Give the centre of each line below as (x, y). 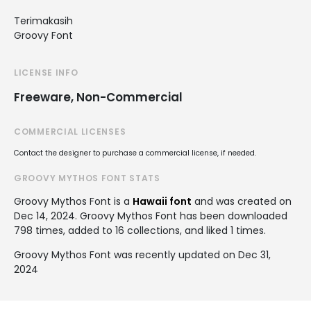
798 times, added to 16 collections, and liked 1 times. (140, 230)
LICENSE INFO (46, 72)
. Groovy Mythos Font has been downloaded (181, 216)
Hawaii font (162, 201)
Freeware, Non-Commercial (98, 97)
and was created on (242, 201)
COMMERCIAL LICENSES (70, 131)
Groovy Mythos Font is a (73, 201)
